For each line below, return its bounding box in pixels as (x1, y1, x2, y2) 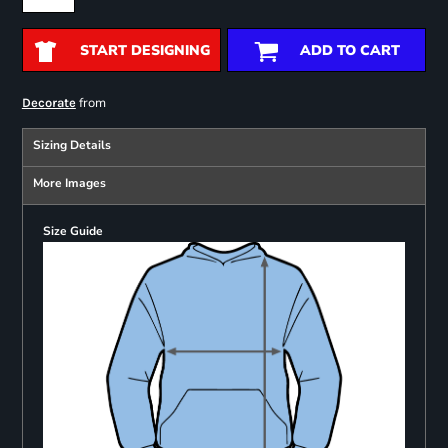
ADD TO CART (299, 41, 400, 61)
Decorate (21, 95, 76, 111)
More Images (32, 175, 106, 192)
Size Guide (42, 223, 103, 240)
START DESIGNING (79, 41, 210, 61)
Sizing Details (32, 137, 111, 154)
